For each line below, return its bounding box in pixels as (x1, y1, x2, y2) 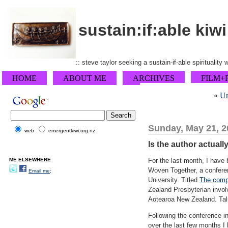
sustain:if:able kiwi (78, 20, 226, 39)
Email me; (28, 168, 51, 174)
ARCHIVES (133, 74, 175, 82)
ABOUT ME (63, 74, 106, 82)
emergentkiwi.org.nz (48, 128, 95, 133)
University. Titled (148, 176, 199, 184)
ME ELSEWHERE (9, 157, 51, 162)
